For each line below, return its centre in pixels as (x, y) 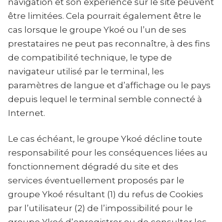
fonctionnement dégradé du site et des (93, 166)
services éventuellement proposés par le (96, 180)
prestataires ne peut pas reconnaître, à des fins (109, 44)
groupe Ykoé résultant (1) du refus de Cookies (106, 194)
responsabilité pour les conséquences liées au (108, 153)
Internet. (27, 113)
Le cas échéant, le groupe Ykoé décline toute (105, 139)
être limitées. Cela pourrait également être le (105, 16)
